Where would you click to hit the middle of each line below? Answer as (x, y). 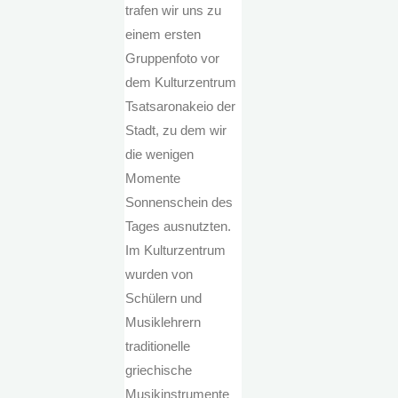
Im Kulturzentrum (176, 251)
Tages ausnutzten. (179, 227)
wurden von (159, 275)
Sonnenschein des (179, 203)
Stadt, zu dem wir (176, 131)
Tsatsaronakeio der (181, 107)
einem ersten (163, 35)
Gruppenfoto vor (173, 59)
